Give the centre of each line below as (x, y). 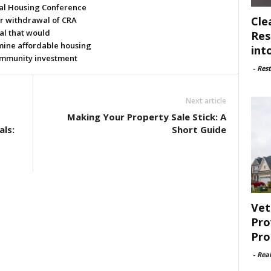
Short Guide (199, 129)
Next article (206, 101)
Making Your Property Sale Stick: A (146, 117)
